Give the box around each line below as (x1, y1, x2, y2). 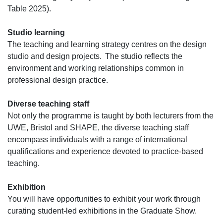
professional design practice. (7, 75, 110, 84)
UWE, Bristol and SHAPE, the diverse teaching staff (7, 123, 189, 132)
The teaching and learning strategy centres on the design (7, 40, 207, 49)
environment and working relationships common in (7, 63, 184, 72)
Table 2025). (7, 4, 53, 13)
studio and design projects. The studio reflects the (7, 52, 182, 60)
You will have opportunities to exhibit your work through (7, 194, 201, 203)
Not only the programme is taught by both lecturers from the (7, 111, 214, 120)
